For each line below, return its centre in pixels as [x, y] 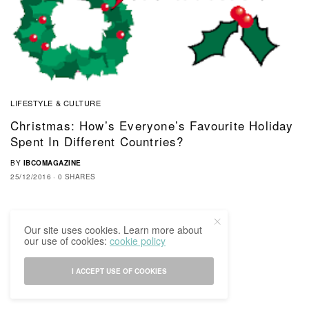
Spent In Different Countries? [97, 141]
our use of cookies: [67, 241]
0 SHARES [77, 177]
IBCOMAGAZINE [52, 163]
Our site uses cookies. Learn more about [113, 230]
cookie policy [138, 241]
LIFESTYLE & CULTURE [56, 103]
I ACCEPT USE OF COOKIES [119, 271]
